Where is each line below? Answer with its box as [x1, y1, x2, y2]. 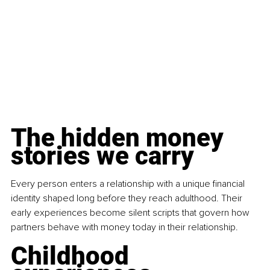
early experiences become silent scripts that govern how [11, 207, 252, 219]
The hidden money [11, 123, 230, 153]
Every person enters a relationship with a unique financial [11, 178, 247, 190]
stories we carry [11, 141, 194, 171]
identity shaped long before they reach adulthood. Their [11, 192, 245, 205]
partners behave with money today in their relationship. [11, 221, 238, 234]
